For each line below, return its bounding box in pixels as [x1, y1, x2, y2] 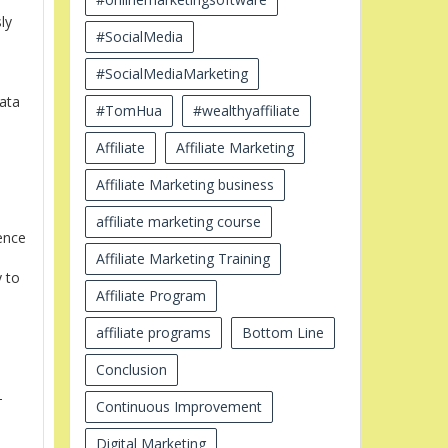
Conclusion [95, 359, 167, 379]
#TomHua [95, 100, 162, 120]
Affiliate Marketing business [95, 174, 274, 194]
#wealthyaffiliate [192, 100, 300, 120]
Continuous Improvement [95, 396, 262, 416]
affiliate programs [95, 322, 211, 342]
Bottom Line [241, 322, 324, 342]
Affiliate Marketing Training [95, 248, 270, 268]
